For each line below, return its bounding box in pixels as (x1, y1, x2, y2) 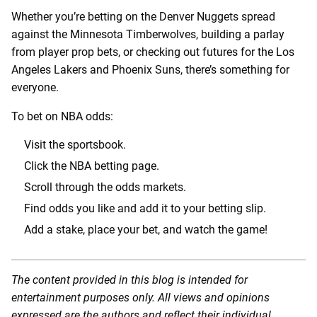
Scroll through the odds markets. (24, 180, 186, 194)
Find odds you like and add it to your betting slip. (24, 201, 266, 215)
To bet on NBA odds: (11, 109, 113, 123)
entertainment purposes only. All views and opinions (11, 290, 270, 304)
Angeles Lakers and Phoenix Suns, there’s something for (11, 62, 289, 76)
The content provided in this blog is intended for (11, 272, 248, 287)
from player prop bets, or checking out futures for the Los (11, 45, 294, 59)
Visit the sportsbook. (24, 137, 126, 151)
